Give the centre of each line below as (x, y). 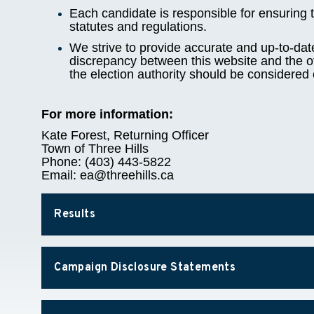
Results (75, 215)
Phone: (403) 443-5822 (107, 162)
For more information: (108, 115)
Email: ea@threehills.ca (108, 176)
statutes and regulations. (138, 27)
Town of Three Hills (95, 149)
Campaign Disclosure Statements (145, 268)
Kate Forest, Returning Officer (125, 136)
